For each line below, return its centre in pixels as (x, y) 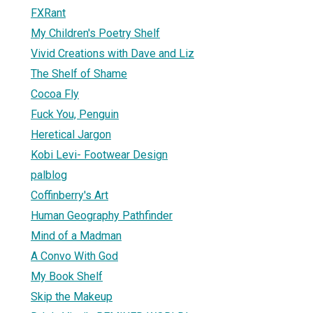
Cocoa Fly (55, 94)
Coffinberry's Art (70, 195)
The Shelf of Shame (79, 73)
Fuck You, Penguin (75, 114)
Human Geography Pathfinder (102, 215)
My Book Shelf (67, 276)
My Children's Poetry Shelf (95, 33)
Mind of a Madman (76, 235)
